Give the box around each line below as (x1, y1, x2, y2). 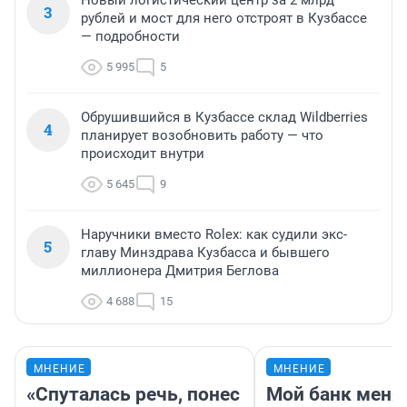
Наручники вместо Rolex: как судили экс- (81, 226, 347, 243)
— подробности (81, 28, 180, 45)
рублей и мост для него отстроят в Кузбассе (81, 10, 367, 27)
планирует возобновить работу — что (81, 127, 323, 144)
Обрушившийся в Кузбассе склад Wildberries (81, 109, 368, 126)
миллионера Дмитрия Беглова (81, 263, 279, 280)
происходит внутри (81, 145, 204, 163)
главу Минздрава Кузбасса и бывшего (81, 244, 330, 262)
